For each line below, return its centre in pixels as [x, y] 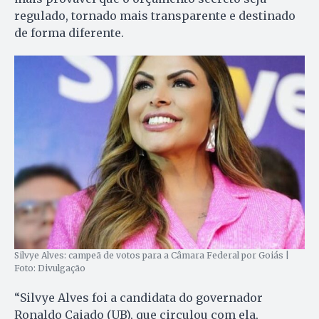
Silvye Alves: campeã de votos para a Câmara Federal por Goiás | [152, 256]
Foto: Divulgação [50, 268]
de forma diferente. [69, 32]
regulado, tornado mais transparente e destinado [155, 15]
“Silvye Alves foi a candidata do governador [138, 298]
